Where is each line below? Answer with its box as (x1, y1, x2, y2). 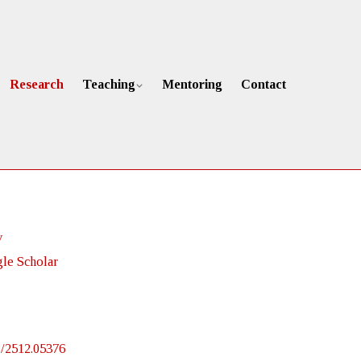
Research (10, 77, 64, 92)
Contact (240, 77, 286, 92)
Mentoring (161, 77, 222, 92)
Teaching (81, 77, 135, 92)
